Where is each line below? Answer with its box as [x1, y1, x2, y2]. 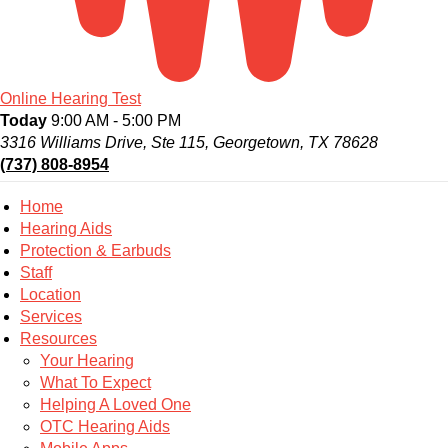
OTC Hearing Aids [40, 418, 170, 436]
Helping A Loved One [40, 396, 191, 414]
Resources [20, 330, 97, 348]
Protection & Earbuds [20, 242, 171, 260]
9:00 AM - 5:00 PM [47, 112, 181, 130]
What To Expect [40, 374, 151, 392]
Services [20, 308, 82, 326]
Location [20, 286, 81, 304]
